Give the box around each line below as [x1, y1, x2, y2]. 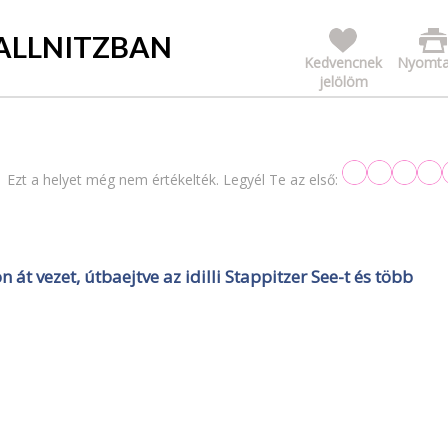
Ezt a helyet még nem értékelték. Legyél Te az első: [7, 169, 338, 189]
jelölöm [318, 71, 368, 91]
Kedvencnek [304, 52, 382, 72]
